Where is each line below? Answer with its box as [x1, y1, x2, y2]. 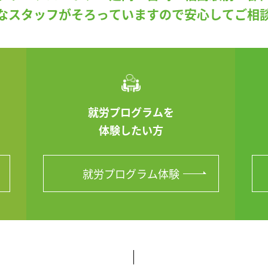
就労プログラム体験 [82, 165, 179, 181]
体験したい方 [98, 121, 163, 138]
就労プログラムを [87, 103, 174, 120]
